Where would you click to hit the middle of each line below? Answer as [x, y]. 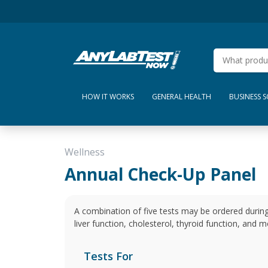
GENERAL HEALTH [182, 97]
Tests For [108, 256]
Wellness [85, 152]
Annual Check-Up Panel [160, 174]
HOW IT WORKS [108, 97]
